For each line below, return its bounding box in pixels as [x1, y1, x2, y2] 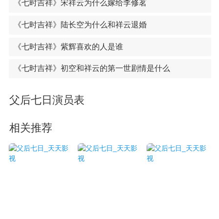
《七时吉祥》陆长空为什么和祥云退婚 [13, 20, 147, 29]
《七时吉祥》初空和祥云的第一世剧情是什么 [13, 64, 170, 73]
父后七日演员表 [9, 94, 85, 107]
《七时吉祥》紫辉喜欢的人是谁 [13, 42, 123, 51]
